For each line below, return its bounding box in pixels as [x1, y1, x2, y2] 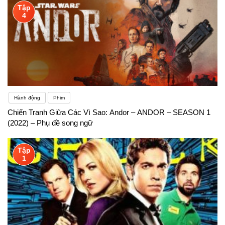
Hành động [14, 94, 40, 100]
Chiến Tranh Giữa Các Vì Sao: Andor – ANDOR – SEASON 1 [8, 107, 210, 117]
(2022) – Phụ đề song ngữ [8, 118, 93, 127]
